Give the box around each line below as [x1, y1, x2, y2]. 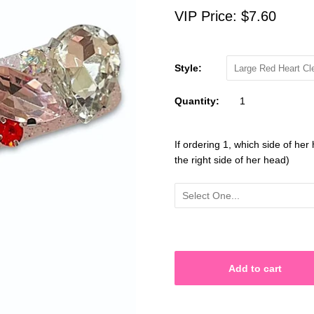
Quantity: [175, 95, 219, 107]
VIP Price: [175, 8, 241, 24]
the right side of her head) [175, 154, 289, 165]
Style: [175, 62, 202, 74]
